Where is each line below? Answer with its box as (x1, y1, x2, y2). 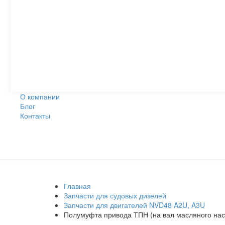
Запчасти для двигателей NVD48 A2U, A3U (64, 199, 205, 210)
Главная (64, 180, 91, 191)
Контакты (20, 110, 50, 121)
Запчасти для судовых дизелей (64, 190, 166, 200)
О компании (20, 91, 60, 101)
